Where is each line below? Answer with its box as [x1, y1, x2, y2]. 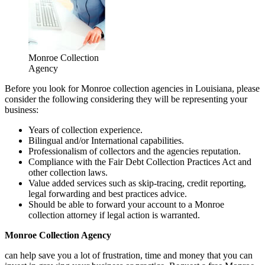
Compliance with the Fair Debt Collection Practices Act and [28, 156, 251, 167]
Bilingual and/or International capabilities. [28, 135, 184, 146]
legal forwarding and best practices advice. [28, 188, 187, 199]
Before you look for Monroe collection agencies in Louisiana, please [5, 83, 260, 93]
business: [5, 104, 38, 115]
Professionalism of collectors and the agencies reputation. [28, 146, 241, 156]
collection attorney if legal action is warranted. [28, 209, 200, 220]
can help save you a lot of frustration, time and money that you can [5, 250, 253, 260]
